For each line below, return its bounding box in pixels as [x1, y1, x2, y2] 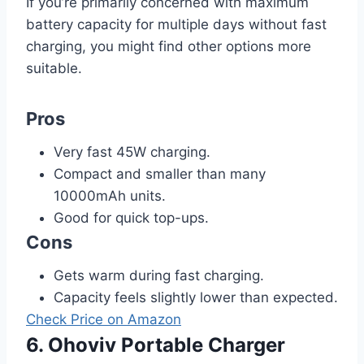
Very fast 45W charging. [54, 143, 210, 160]
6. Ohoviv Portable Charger [26, 332, 285, 357]
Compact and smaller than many [54, 165, 266, 182]
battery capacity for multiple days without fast [26, 15, 327, 32]
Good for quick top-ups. [54, 209, 209, 226]
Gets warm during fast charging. [54, 266, 264, 284]
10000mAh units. [54, 187, 166, 204]
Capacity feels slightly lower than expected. [54, 288, 338, 305]
